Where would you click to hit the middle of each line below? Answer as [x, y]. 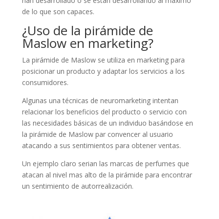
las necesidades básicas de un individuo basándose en [107, 123]
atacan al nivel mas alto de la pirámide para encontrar [107, 175]
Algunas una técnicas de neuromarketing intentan [100, 100]
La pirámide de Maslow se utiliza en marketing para [103, 60]
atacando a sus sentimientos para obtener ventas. [101, 145]
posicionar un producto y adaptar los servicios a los [103, 71]
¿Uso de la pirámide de [87, 30]
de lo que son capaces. [58, 11]
